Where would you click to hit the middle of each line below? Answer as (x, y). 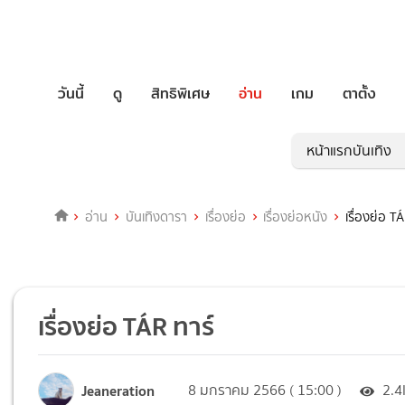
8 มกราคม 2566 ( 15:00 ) (265, 391)
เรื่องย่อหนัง (296, 217)
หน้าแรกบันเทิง (349, 151)
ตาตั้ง (359, 93)
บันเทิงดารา (156, 217)
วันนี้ (71, 93)
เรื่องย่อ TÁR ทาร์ (127, 327)
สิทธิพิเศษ (180, 93)
